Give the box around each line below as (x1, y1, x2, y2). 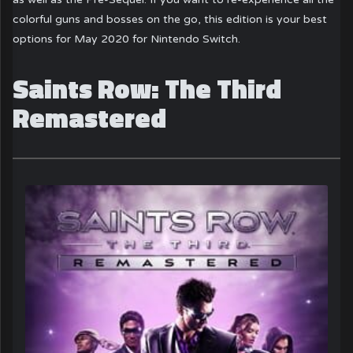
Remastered (13, 97, 167, 139)
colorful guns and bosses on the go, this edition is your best (13, 12, 328, 26)
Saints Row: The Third (13, 68, 282, 110)
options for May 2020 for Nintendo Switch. (13, 32, 241, 46)
